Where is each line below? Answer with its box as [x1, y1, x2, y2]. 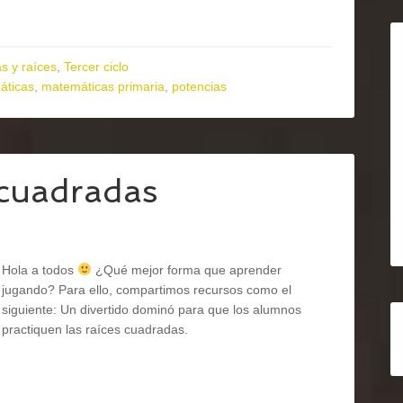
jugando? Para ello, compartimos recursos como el [2, 282, 291, 297]
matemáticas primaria [41, 79, 165, 94]
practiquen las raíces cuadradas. [2, 322, 188, 336]
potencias [172, 79, 227, 94]
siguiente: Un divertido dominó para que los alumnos [2, 302, 301, 317]
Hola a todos [2, 263, 77, 277]
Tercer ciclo [64, 59, 129, 74]
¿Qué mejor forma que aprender [91, 263, 282, 277]
